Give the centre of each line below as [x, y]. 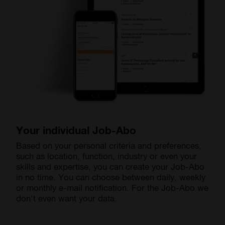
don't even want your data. [67, 198]
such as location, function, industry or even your [106, 156]
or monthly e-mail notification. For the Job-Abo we [112, 188]
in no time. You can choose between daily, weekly [111, 177]
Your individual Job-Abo [76, 130]
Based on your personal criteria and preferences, [109, 145]
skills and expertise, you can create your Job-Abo [110, 166]
